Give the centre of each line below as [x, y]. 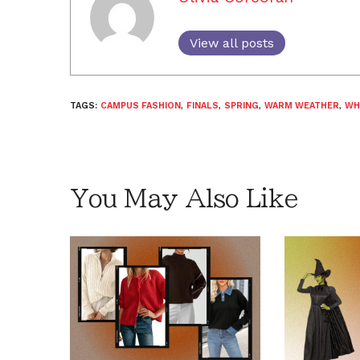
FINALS [202, 105]
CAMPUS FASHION [141, 105]
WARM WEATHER [302, 105]
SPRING [241, 105]
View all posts [232, 43]
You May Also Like [184, 198]
